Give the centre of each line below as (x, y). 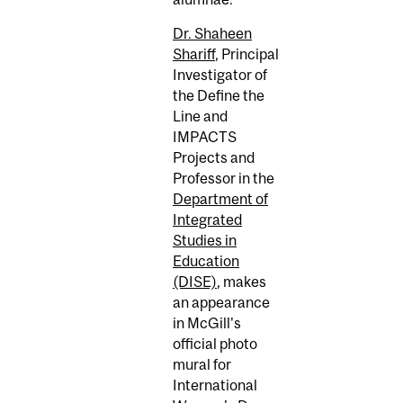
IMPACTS (205, 137)
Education (206, 261)
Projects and (214, 158)
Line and (200, 116)
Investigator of (220, 75)
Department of (220, 199)
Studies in (205, 241)
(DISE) (195, 282)
